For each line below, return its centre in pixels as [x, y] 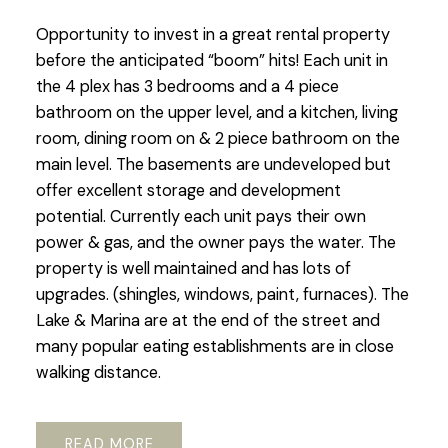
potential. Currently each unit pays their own [200, 217]
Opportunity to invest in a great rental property [212, 35]
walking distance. [98, 373]
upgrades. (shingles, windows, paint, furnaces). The [222, 295]
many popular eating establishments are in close [214, 347]
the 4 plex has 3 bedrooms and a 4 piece [187, 87]
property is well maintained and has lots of [193, 269]
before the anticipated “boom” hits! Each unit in [211, 61]
